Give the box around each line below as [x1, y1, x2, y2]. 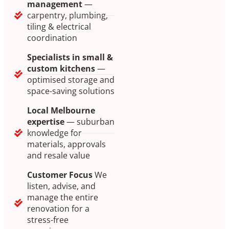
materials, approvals [27, 139, 106, 150]
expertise [27, 116, 64, 128]
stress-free [27, 214, 68, 226]
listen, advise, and [27, 180, 96, 192]
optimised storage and [27, 74, 114, 86]
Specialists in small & [27, 52, 113, 63]
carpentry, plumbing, [27, 10, 108, 21]
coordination [27, 32, 77, 44]
